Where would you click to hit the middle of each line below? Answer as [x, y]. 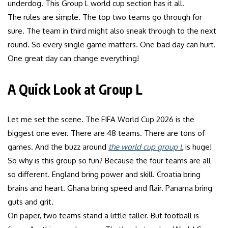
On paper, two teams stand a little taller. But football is [103, 215]
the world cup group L [146, 147]
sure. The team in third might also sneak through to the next [112, 31]
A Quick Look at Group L [75, 89]
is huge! [197, 147]
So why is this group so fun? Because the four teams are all [109, 160]
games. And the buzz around [58, 147]
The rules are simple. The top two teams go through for [105, 17]
